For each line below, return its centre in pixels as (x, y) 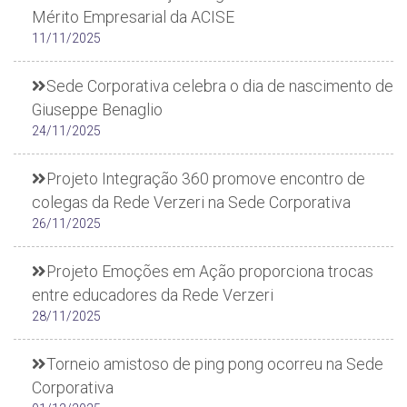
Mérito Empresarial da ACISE (133, 17)
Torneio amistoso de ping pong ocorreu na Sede (215, 364)
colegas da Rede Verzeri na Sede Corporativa (191, 202)
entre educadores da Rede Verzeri (153, 295)
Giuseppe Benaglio (97, 109)
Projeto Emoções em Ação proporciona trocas (210, 271)
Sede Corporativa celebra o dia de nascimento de (220, 86)
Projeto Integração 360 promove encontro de (206, 179)
